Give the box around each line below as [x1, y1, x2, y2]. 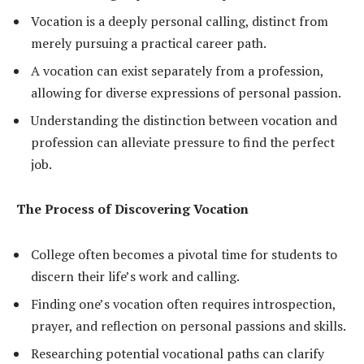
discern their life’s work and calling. [31, 266, 240, 285]
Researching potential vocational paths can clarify [31, 344, 324, 362]
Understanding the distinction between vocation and [31, 110, 337, 129]
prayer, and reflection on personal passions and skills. [31, 316, 346, 335]
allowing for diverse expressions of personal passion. [31, 83, 341, 102]
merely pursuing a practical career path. [31, 33, 266, 52]
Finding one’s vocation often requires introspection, [31, 294, 336, 313]
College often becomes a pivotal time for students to [31, 245, 337, 263]
